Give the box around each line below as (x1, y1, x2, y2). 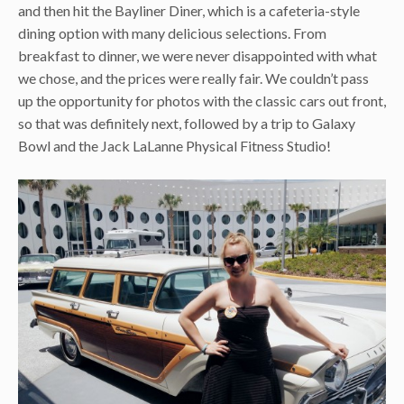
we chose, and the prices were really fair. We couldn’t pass (18, 69, 369, 87)
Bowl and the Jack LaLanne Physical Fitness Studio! (18, 136, 331, 154)
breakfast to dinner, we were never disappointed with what (18, 46, 377, 64)
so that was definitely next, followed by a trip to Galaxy (18, 114, 355, 132)
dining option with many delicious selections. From (18, 23, 326, 41)
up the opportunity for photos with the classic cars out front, (18, 91, 386, 109)
